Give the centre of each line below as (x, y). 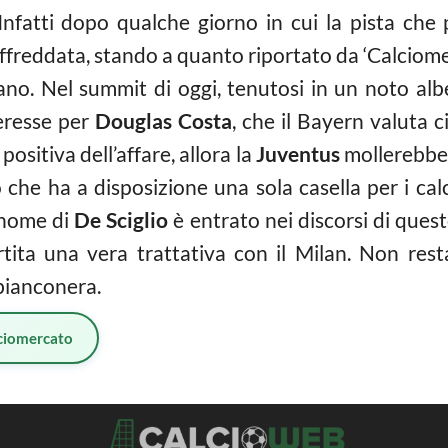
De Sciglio (124, 220)
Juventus (297, 154)
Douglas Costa (164, 121)
